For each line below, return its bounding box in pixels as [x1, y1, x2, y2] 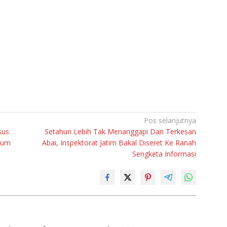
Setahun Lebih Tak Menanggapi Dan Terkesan [45, 127, 197, 137]
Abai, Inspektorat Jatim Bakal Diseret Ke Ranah [42, 138, 197, 148]
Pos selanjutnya [144, 116, 197, 126]
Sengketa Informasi [132, 149, 197, 159]
